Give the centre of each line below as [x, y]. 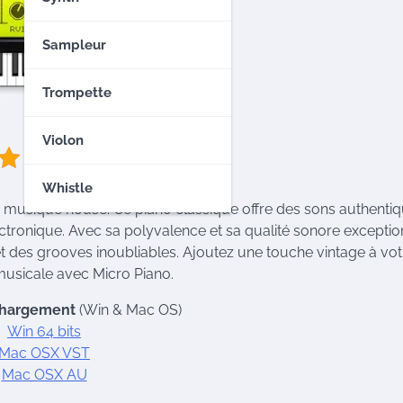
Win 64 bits [44, 331]
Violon [63, 140]
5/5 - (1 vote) [109, 157]
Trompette [77, 93]
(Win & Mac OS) [128, 309]
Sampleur [74, 45]
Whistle [67, 188]
